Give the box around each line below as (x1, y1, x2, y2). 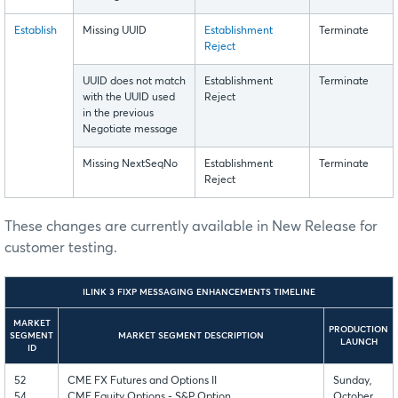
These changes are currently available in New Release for (4, 219, 378, 235)
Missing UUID (83, 26, 147, 37)
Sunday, (333, 376, 372, 387)
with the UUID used (83, 92, 175, 104)
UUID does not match (83, 76, 186, 88)
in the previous (83, 108, 154, 120)
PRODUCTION (329, 325, 388, 335)
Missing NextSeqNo (83, 159, 178, 171)
